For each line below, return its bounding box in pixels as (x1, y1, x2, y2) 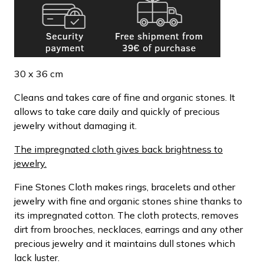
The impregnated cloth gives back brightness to (14, 143, 223, 155)
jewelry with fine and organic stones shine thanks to (14, 194, 242, 207)
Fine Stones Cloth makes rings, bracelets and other (14, 180, 235, 193)
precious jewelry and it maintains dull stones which (14, 237, 235, 249)
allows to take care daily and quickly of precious (14, 105, 220, 117)
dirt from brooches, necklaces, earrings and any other (14, 223, 243, 235)
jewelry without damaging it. (14, 119, 137, 131)
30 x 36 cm (14, 67, 63, 80)
